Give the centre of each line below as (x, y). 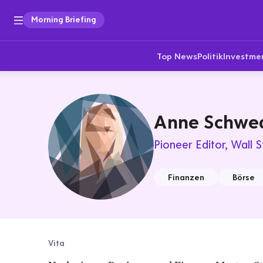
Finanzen (186, 177)
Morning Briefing (64, 19)
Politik (210, 56)
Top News (177, 56)
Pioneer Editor (189, 144)
